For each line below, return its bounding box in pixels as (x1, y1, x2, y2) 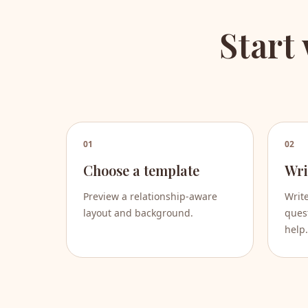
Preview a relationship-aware (83, 190, 217, 203)
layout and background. (83, 206, 193, 220)
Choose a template (83, 161, 199, 180)
